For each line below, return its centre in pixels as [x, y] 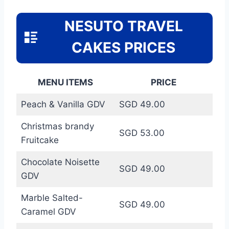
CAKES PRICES [123, 47]
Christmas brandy [57, 126]
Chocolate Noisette [60, 162]
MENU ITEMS [65, 82]
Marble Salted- [52, 198]
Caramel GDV [48, 211]
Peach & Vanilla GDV [63, 104]
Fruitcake [40, 140]
